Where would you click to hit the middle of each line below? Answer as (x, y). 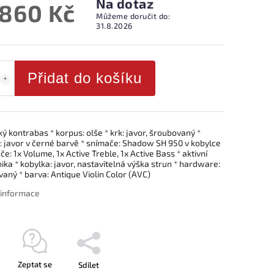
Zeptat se (35, 264)
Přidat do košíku (85, 78)
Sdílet (88, 265)
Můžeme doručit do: (133, 16)
